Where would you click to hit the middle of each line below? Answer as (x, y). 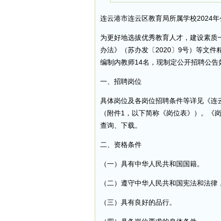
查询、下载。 (121, 125)
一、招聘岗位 (121, 81)
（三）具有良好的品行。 (138, 202)
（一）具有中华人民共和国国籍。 (152, 164)
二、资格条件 (121, 145)
